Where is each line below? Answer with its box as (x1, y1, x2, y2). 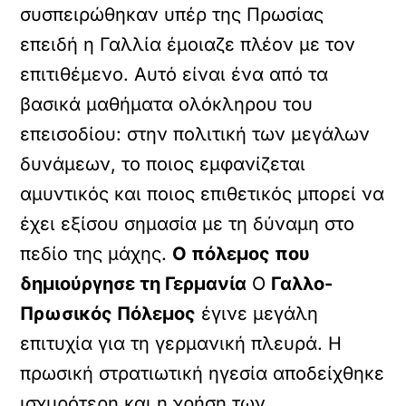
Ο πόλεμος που (172, 243, 311, 265)
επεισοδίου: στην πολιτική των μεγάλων (20, 123, 371, 145)
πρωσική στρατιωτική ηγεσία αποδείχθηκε (20, 362, 385, 384)
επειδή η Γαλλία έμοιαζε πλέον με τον (20, 34, 356, 55)
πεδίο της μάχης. (20, 243, 173, 265)
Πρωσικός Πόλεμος (20, 303, 197, 324)
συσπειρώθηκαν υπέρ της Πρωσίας (20, 4, 324, 25)
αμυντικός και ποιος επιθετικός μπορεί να (20, 183, 385, 205)
